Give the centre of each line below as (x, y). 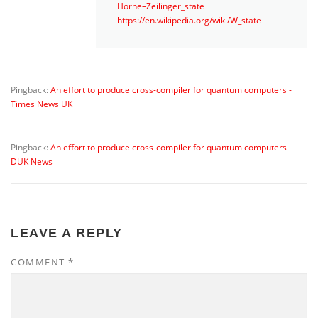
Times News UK (42, 104)
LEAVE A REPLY (67, 233)
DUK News (32, 162)
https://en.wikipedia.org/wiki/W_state (189, 21)
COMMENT (39, 262)
